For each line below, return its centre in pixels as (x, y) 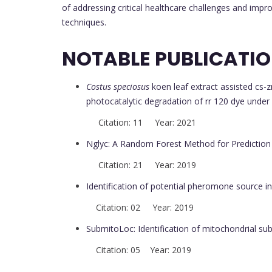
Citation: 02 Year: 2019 (140, 207)
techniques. (84, 22)
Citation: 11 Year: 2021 (141, 122)
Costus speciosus (118, 86)
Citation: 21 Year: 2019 (141, 165)
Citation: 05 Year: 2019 (139, 250)
